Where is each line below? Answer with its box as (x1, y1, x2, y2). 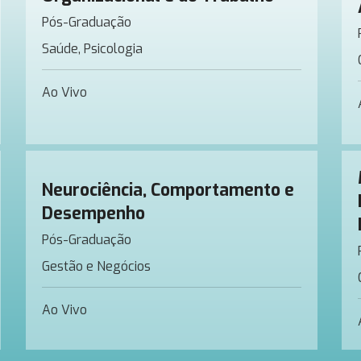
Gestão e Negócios (41, 257, 151, 275)
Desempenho (41, 201, 145, 225)
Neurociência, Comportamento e (41, 178, 294, 201)
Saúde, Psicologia (41, 39, 143, 57)
